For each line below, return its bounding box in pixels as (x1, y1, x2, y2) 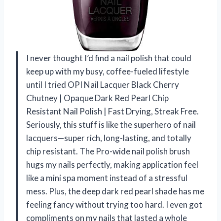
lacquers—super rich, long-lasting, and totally (26, 133, 191, 144)
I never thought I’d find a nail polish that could (26, 53, 191, 64)
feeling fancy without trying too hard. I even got (26, 199, 202, 210)
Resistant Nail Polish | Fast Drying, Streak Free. (26, 106, 199, 117)
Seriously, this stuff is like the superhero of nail (26, 119, 196, 130)
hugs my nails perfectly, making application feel (26, 159, 198, 170)
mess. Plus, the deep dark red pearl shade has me (26, 186, 204, 197)
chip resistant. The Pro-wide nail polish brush (26, 146, 190, 157)
